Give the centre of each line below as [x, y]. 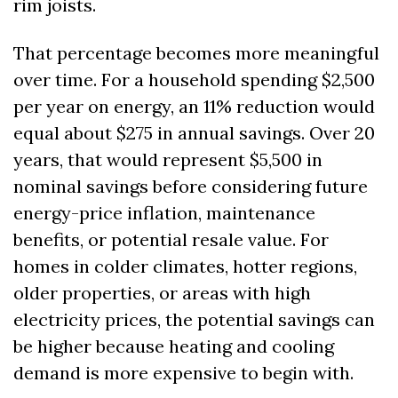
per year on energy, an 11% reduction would [194, 107]
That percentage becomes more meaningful [196, 53]
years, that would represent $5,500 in [168, 160]
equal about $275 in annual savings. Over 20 [194, 133]
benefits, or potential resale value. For [171, 240]
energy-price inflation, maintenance [164, 213]
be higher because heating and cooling [174, 346]
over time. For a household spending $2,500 [194, 80]
